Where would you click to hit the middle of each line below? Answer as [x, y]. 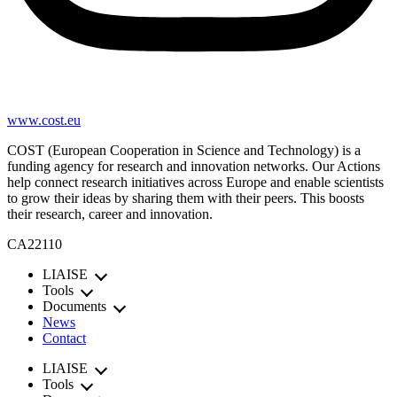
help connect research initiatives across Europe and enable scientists [195, 183]
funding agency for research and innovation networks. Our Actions [194, 167]
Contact [64, 339]
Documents [74, 307]
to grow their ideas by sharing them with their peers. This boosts [186, 198]
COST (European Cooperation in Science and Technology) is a [184, 151]
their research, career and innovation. [110, 214]
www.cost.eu [44, 121]
